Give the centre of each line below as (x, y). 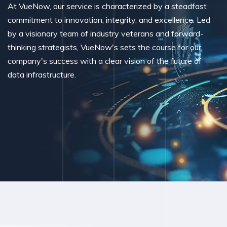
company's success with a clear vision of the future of (105, 61)
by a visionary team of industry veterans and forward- (106, 33)
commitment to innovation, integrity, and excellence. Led (109, 20)
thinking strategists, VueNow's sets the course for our (104, 47)
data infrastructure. (42, 74)
